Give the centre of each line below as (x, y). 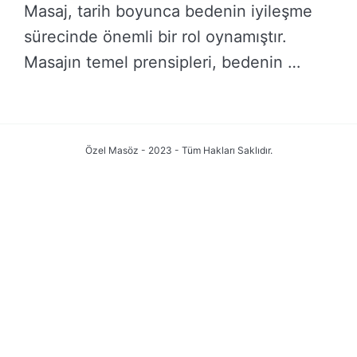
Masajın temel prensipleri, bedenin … (162, 63)
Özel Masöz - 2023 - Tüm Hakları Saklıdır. (178, 150)
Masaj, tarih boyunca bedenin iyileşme (168, 12)
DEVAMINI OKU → (100, 107)
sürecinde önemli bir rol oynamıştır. (155, 37)
